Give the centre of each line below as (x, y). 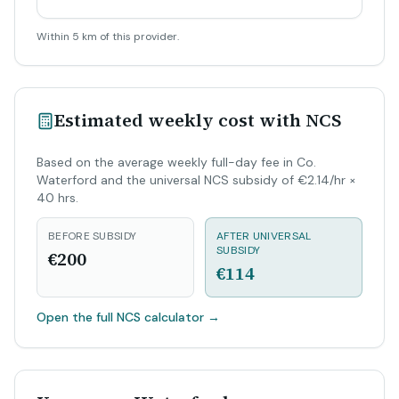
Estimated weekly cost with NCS (198, 120)
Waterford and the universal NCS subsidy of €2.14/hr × (196, 180)
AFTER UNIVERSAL (264, 236)
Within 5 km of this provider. (108, 37)
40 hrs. (57, 198)
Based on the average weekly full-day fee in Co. (176, 162)
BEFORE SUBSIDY (93, 236)
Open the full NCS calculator (120, 317)
